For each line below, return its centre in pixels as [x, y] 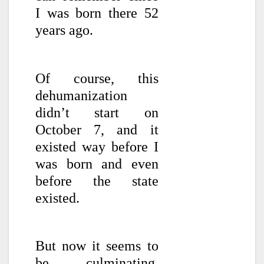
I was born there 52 [97, 13]
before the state [97, 181]
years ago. [64, 30]
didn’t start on [97, 112]
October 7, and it [97, 129]
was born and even [97, 164]
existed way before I [97, 146]
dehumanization [81, 95]
